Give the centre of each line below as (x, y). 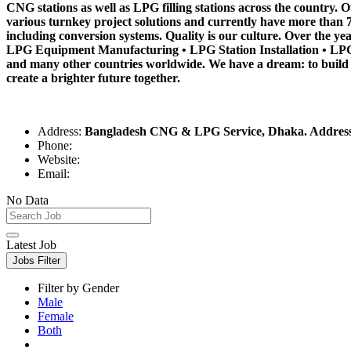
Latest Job (31, 244)
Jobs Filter (36, 260)
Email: (54, 173)
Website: (59, 159)
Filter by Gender (78, 288)
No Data (27, 200)
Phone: (55, 145)
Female (56, 316)
